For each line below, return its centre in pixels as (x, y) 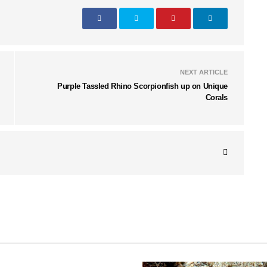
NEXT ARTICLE (204, 72)
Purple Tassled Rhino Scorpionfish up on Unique (142, 86)
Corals (216, 98)
